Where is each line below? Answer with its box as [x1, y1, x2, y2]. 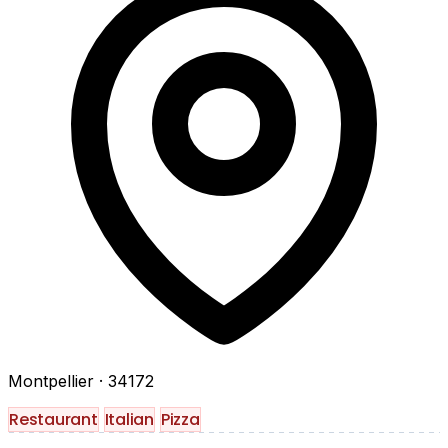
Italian [104, 407, 154, 431]
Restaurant [9, 407, 98, 431]
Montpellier [8, 370, 99, 391]
